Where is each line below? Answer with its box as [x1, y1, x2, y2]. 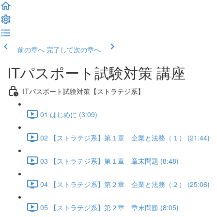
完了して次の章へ [46, 45, 101, 54]
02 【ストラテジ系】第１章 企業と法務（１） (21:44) [40, 132, 210, 142]
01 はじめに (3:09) [40, 109, 97, 119]
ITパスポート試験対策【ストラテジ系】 [23, 86, 144, 96]
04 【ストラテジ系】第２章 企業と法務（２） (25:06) [40, 179, 210, 189]
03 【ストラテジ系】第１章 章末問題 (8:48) [40, 155, 179, 166]
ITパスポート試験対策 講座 [7, 62, 186, 83]
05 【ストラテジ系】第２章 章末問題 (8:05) [40, 202, 179, 212]
